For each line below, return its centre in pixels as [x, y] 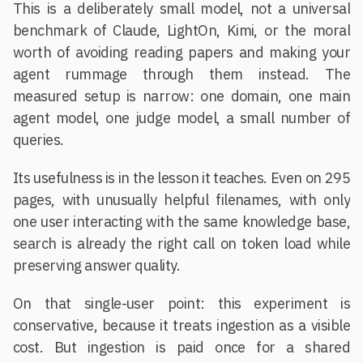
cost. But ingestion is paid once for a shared [181, 348]
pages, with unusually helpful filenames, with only [181, 200]
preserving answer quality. [96, 266]
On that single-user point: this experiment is [181, 304]
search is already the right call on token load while [181, 244]
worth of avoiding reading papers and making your [181, 53]
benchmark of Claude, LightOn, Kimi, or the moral [181, 31]
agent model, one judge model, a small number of [181, 118]
